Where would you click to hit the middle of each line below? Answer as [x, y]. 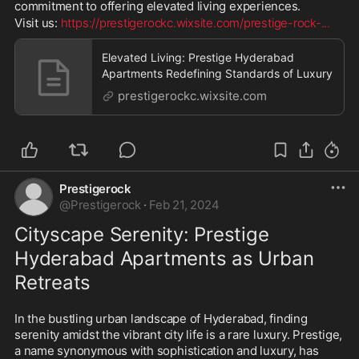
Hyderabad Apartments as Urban [164, 258]
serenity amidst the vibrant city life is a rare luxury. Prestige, [179, 335]
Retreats [53, 282]
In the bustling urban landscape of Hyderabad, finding [161, 319]
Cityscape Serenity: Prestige [142, 234]
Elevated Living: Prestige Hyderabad [198, 57]
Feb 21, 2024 [184, 205]
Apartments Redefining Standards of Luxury [217, 73]
